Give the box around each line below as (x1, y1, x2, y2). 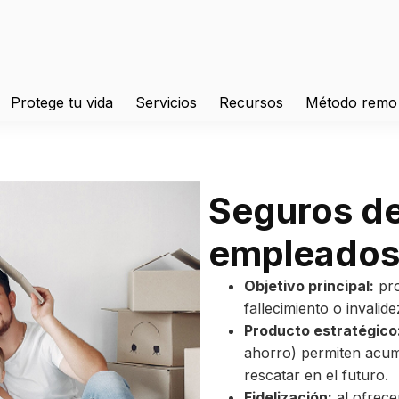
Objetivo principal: (244, 277, 374, 296)
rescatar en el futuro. (244, 366, 393, 385)
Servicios (135, 93, 198, 111)
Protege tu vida (11, 93, 114, 111)
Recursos (219, 93, 284, 111)
